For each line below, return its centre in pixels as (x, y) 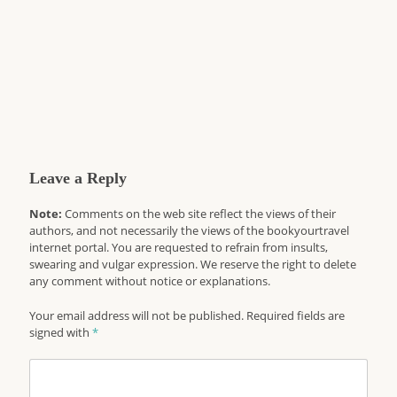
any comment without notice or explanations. (150, 281)
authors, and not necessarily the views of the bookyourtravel (190, 230)
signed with (61, 332)
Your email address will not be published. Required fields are (187, 315)
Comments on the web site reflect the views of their (199, 214)
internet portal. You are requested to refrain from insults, (179, 247)
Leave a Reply (78, 178)
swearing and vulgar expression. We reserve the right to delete (193, 264)
